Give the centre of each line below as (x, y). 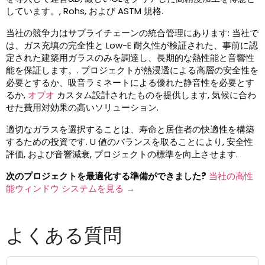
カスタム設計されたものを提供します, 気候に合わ (155, 95)
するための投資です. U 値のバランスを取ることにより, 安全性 (130, 142)
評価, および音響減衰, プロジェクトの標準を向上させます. (122, 154)
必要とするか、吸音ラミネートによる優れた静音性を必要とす (130, 83)
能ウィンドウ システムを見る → (70, 189)
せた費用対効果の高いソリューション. (82, 108)
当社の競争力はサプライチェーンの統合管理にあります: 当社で (132, 33)
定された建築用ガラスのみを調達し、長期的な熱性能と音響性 (130, 58)
